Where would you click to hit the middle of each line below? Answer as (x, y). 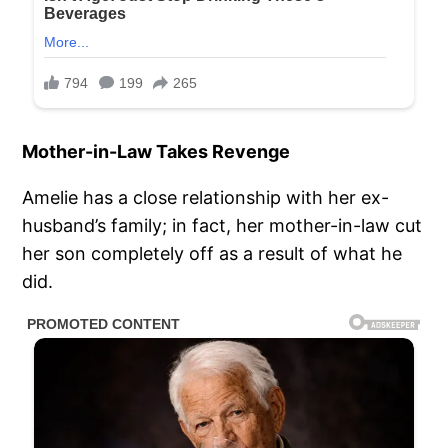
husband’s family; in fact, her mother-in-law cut (222, 226)
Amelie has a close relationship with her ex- (206, 198)
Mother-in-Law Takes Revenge (156, 152)
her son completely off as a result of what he (212, 254)
